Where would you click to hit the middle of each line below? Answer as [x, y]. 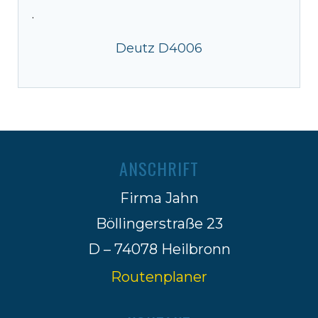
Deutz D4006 [159, 48]
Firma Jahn [159, 198]
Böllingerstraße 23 [159, 223]
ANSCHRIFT [159, 168]
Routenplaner [159, 276]
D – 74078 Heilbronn [159, 249]
